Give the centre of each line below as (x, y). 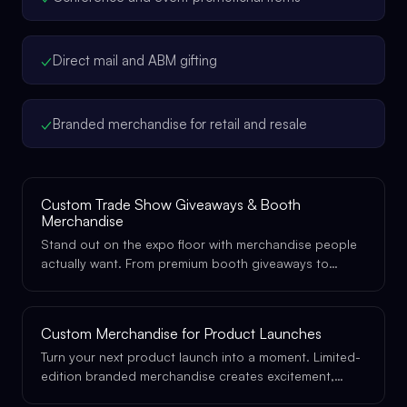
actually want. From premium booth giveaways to (185, 263)
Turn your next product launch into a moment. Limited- (201, 357)
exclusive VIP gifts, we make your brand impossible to (197, 282)
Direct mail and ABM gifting (135, 60)
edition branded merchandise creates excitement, (188, 376)
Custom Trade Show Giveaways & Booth (171, 204)
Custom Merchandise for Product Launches (181, 333)
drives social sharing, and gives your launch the (181, 395)
